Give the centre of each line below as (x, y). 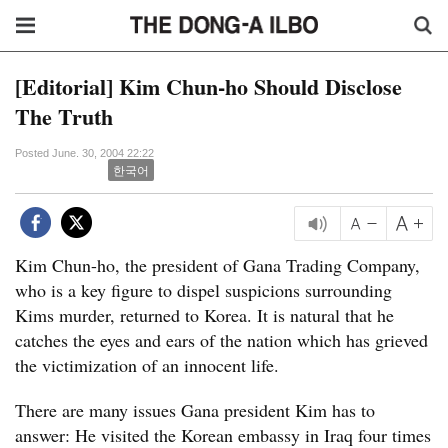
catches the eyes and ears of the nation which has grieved (221, 340)
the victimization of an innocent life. (147, 365)
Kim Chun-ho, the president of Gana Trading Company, (217, 265)
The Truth (64, 116)
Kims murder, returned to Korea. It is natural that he (204, 315)
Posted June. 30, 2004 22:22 (84, 153)
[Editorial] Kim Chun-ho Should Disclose (208, 86)
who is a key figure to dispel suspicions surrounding (203, 290)
